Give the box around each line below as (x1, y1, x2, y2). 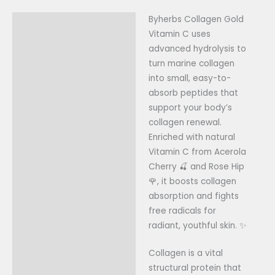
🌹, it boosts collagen (148, 175, 236, 187)
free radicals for (148, 204, 216, 217)
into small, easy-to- (148, 72, 231, 84)
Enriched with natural (148, 131, 235, 143)
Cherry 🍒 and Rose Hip (148, 160, 244, 172)
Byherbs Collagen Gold (148, 13, 244, 25)
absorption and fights (148, 190, 239, 202)
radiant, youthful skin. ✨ (148, 219, 247, 231)
